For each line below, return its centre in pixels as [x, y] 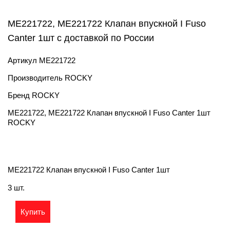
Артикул [23, 60]
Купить [33, 212]
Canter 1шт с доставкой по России [81, 38]
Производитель [36, 78]
